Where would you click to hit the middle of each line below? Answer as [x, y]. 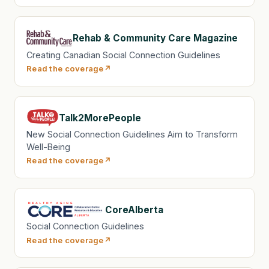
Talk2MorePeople [100, 118]
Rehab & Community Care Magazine [156, 38]
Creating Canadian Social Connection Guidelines [124, 55]
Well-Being [49, 147]
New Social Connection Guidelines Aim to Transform [132, 134]
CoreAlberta [134, 210]
